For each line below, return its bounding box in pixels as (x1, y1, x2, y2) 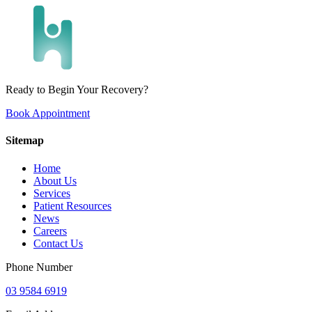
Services (33, 187, 70, 199)
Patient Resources (33, 199, 111, 212)
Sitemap (6, 134, 44, 147)
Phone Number (6, 260, 72, 273)
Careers (33, 224, 67, 237)
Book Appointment (6, 107, 90, 119)
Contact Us (33, 237, 83, 249)
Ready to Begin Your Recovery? (6, 84, 148, 95)
